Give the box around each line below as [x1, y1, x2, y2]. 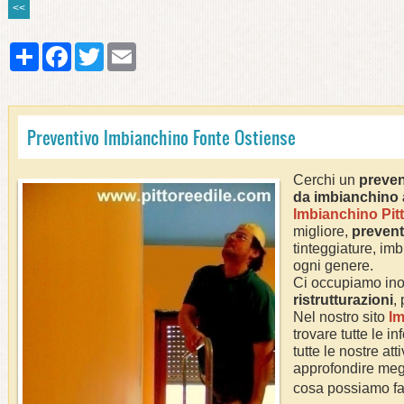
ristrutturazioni [293, 292, 393, 308]
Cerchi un [293, 172, 359, 188]
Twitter [104, 43, 135, 56]
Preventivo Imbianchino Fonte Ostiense [27, 124, 296, 150]
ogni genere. [293, 258, 373, 273]
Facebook [71, 43, 120, 56]
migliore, [293, 224, 352, 239]
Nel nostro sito [293, 309, 389, 325]
